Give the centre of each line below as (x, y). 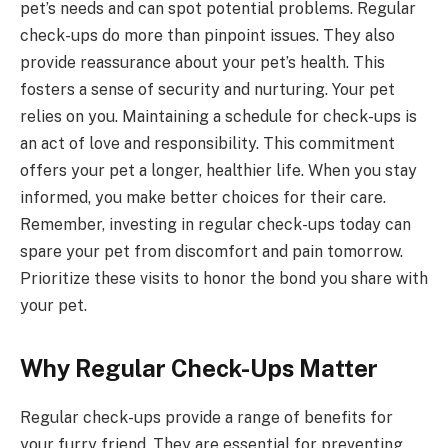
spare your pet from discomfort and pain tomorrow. (211, 251)
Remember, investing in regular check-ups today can (215, 224)
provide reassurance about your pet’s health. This (202, 62)
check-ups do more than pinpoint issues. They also (207, 35)
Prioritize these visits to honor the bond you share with (224, 278)
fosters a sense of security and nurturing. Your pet (207, 89)
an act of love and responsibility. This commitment (207, 143)
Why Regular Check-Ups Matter (199, 367)
